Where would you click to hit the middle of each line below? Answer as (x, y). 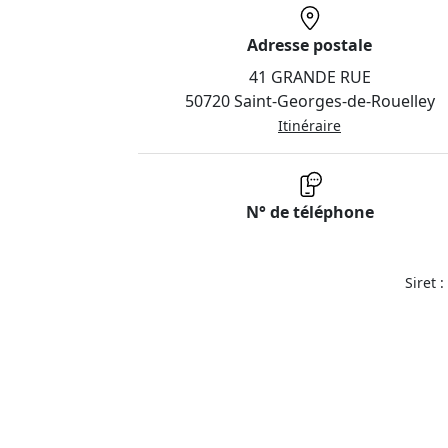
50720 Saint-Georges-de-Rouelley (309, 101)
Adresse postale (309, 45)
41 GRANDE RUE (309, 77)
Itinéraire (309, 125)
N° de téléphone (309, 212)
